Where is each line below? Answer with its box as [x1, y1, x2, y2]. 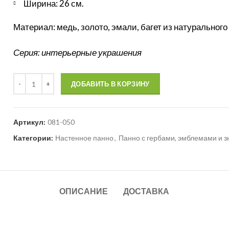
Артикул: [13, 118, 48, 126]
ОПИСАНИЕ [59, 186, 108, 197]
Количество [13, 74, 52, 83]
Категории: [13, 133, 55, 142]
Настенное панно [55, 133, 114, 142]
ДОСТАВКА [123, 186, 170, 197]
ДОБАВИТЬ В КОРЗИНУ [71, 80, 150, 88]
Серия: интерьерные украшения [13, 47, 142, 58]
